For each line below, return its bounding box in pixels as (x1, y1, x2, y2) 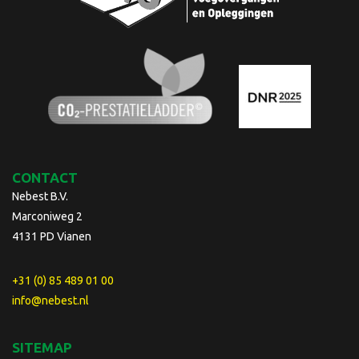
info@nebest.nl (12, 293, 89, 307)
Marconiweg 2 (12, 209, 83, 223)
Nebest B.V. (12, 189, 68, 203)
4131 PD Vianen (12, 229, 91, 243)
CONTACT (12, 169, 78, 185)
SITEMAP (12, 339, 72, 355)
